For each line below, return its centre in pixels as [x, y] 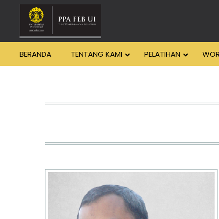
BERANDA [35, 54]
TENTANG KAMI [97, 54]
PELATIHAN [162, 54]
